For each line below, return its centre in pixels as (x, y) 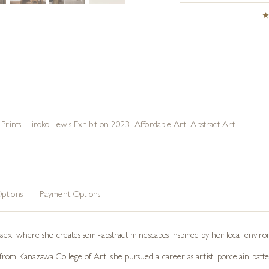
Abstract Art (213, 126)
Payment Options (70, 195)
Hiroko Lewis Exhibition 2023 (78, 126)
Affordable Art (161, 126)
